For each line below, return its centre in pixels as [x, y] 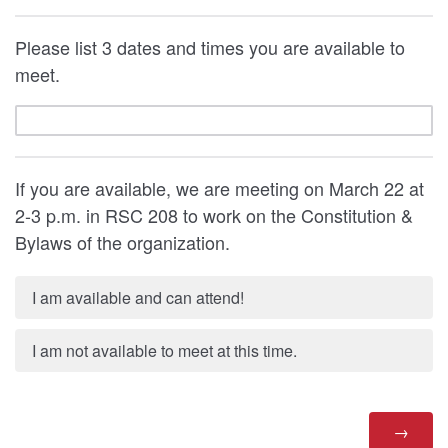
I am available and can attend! [137, 297]
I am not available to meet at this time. [164, 350]
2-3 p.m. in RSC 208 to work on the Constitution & [214, 215]
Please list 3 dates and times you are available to [210, 47]
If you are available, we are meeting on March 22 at [219, 188]
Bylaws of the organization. [125, 242]
